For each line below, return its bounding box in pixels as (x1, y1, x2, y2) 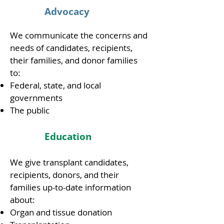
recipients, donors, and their (10, 169, 119, 180)
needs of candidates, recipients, (10, 42, 132, 53)
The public (10, 104, 51, 116)
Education (44, 130, 91, 143)
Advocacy (44, 5, 89, 18)
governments (10, 92, 66, 103)
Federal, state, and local (10, 79, 101, 91)
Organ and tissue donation (10, 206, 114, 218)
